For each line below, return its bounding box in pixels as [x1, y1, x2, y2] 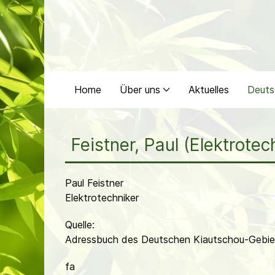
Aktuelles [188, 83, 229, 96]
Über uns [120, 83, 160, 96]
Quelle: [65, 219, 95, 231]
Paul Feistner [65, 177, 123, 189]
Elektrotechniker [65, 192, 139, 204]
